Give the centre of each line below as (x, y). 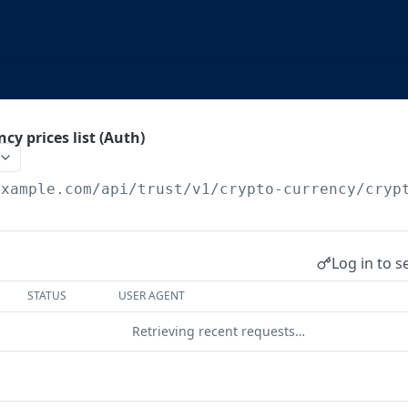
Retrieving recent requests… (219, 331)
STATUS (47, 296)
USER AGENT (152, 296)
